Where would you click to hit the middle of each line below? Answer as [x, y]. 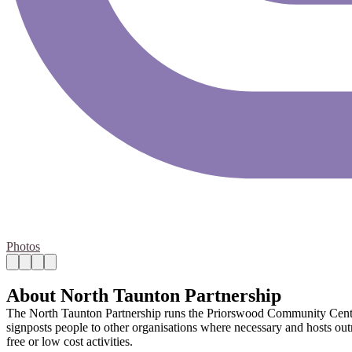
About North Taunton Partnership [144, 296]
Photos [23, 246]
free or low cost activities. [70, 342]
